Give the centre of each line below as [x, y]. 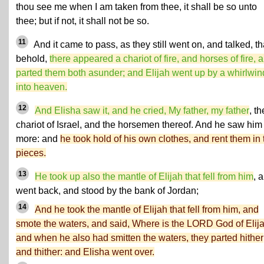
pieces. [31, 153]
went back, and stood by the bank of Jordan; [107, 191]
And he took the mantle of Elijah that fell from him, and [147, 209]
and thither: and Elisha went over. [85, 252]
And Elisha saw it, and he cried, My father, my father [142, 110]
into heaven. [42, 87]
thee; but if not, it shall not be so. [82, 21]
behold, [33, 59]
